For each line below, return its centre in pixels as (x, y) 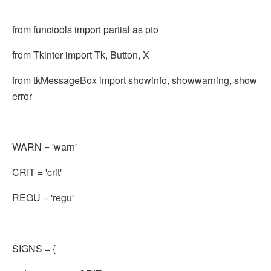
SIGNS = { (34, 248)
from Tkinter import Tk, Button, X (81, 55)
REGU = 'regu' (43, 198)
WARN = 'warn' (44, 147)
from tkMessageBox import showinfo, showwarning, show (135, 80)
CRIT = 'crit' (37, 172)
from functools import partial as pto (85, 29)
